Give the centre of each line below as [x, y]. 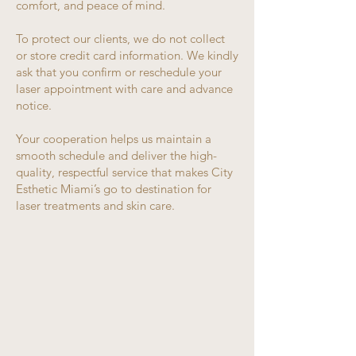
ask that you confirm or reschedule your [119, 72]
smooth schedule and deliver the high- [116, 155]
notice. [34, 105]
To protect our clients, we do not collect [120, 39]
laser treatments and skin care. [95, 205]
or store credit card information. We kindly [127, 55]
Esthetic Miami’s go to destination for [114, 189]
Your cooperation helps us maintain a [114, 139]
